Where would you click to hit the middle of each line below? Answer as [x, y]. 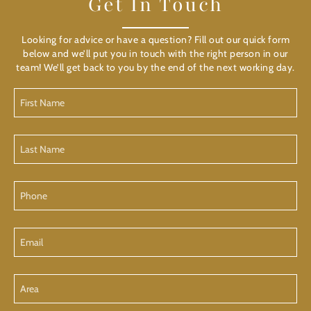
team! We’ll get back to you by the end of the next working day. [155, 68]
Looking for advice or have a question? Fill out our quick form [155, 40]
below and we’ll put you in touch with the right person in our [155, 54]
